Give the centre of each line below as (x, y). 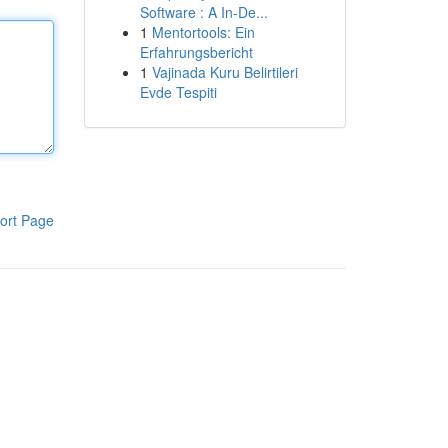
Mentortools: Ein (203, 32)
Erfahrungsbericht (196, 52)
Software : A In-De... (203, 12)
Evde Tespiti (178, 92)
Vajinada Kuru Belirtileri (224, 72)
